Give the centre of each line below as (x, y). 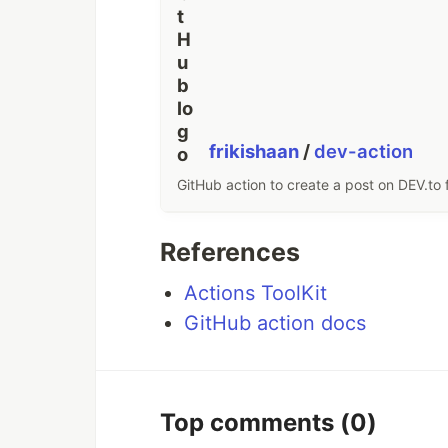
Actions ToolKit (255, 293)
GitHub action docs (275, 323)
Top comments (250, 422)
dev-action (364, 151)
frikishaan (256, 151)
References (230, 252)
